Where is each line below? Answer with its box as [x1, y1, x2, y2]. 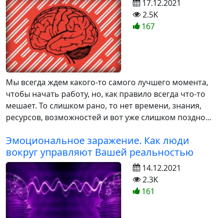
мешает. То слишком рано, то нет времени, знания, [6, 100, 201, 111]
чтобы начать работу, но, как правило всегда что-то [6, 88, 205, 99]
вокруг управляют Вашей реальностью [6, 145, 194, 159]
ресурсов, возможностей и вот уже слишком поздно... [6, 111, 211, 123]
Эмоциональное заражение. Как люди [6, 133, 189, 147]
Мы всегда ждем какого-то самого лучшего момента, [6, 76, 208, 88]
